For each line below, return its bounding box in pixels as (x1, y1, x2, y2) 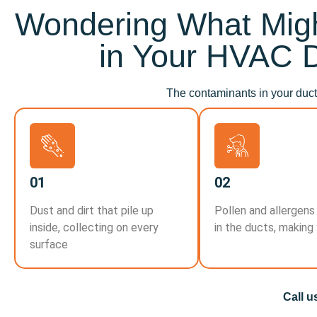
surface (30, 237, 68, 251)
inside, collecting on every (30, 220, 158, 234)
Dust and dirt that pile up (30, 203, 154, 217)
